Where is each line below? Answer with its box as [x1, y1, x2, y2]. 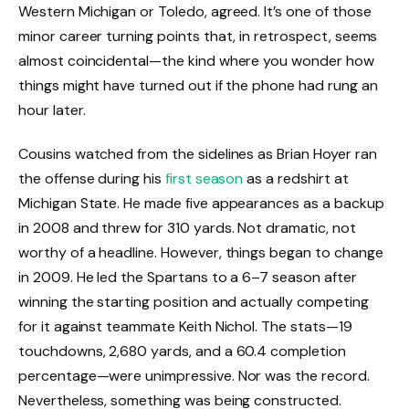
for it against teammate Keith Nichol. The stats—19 [18, 316, 352, 336]
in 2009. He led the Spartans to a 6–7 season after [18, 267, 357, 287]
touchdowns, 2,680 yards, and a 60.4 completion [18, 341, 346, 361]
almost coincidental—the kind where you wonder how [18, 51, 374, 71]
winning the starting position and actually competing [18, 291, 369, 311]
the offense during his [18, 168, 165, 188]
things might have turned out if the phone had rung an [18, 76, 378, 96]
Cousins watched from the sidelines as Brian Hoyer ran [18, 143, 377, 163]
